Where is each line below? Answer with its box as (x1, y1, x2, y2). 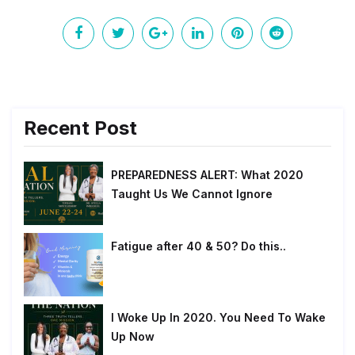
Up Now (111, 329, 155, 343)
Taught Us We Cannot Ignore (111, 186, 273, 200)
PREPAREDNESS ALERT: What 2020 (111, 167, 303, 181)
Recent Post (24, 116, 137, 139)
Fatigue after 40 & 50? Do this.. (111, 239, 286, 253)
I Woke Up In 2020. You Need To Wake (111, 310, 326, 324)
